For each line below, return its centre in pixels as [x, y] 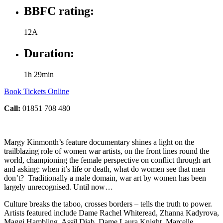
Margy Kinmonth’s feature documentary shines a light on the [99, 142]
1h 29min [39, 74]
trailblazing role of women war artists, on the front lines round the [107, 151]
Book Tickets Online [37, 91]
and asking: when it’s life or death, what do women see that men [105, 169]
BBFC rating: [59, 11]
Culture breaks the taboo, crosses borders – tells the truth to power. [108, 204]
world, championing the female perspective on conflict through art [107, 160]
